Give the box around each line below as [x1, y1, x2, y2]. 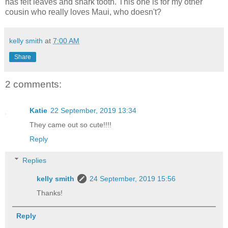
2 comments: [5, 78, 62, 90]
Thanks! [37, 188, 63, 197]
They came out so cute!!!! [30, 121, 111, 129]
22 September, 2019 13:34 [50, 106, 136, 115]
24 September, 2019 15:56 [90, 174, 176, 183]
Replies [22, 156, 47, 164]
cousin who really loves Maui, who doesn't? [5, 7, 161, 16]
